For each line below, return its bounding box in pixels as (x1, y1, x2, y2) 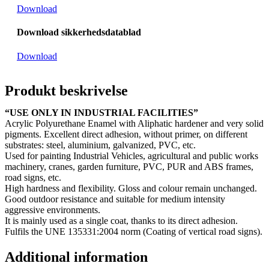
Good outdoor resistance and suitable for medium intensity (5, 193, 225, 204)
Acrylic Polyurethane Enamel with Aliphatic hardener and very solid (5, 118, 264, 128)
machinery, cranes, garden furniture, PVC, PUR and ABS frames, (5, 161, 253, 172)
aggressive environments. (5, 204, 100, 215)
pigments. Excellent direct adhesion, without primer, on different (5, 128, 247, 139)
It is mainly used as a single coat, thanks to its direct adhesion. (5, 215, 238, 226)
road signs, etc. (5, 172, 61, 183)
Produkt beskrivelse (5, 82, 128, 98)
